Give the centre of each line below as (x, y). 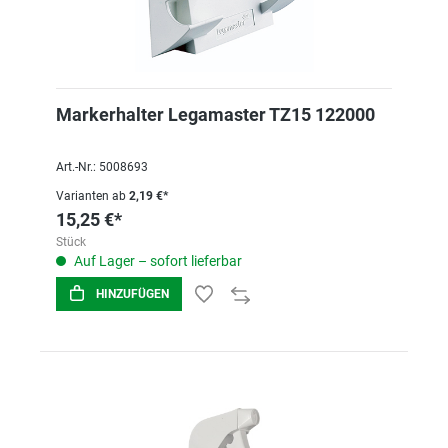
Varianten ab (91, 196)
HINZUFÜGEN (132, 294)
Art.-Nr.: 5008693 (102, 167)
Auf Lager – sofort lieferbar (156, 261)
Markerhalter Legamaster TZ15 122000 (215, 114)
